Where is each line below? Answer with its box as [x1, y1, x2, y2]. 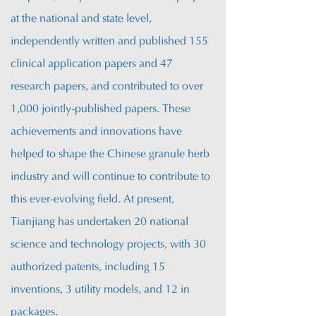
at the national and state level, [11, 13, 152, 25]
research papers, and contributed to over [11, 81, 203, 92]
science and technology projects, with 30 [11, 239, 206, 250]
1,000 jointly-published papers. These [11, 104, 190, 115]
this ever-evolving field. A [11, 194, 131, 205]
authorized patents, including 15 [11, 262, 165, 273]
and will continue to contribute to [49, 171, 210, 183]
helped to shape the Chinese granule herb [11, 149, 209, 160]
